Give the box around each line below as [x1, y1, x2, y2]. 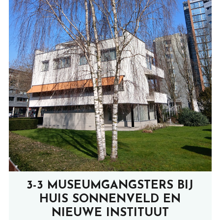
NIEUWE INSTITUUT [51, 207, 169, 219]
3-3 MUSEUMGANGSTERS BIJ [27, 179, 193, 192]
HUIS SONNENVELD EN [39, 193, 181, 205]
